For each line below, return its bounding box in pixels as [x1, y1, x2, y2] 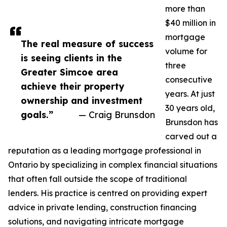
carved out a [165, 131, 217, 142]
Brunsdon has [165, 117, 218, 128]
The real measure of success [21, 38, 154, 50]
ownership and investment [21, 95, 142, 106]
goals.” [21, 109, 53, 121]
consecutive [165, 74, 212, 85]
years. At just [165, 89, 215, 99]
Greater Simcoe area [21, 66, 118, 78]
